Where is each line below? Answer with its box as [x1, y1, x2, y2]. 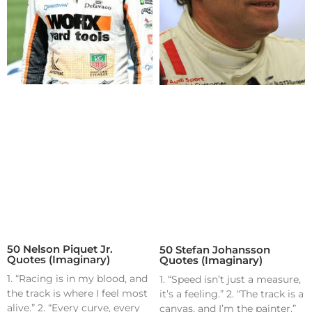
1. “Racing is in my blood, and [7, 272, 148, 286]
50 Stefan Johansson [159, 243, 270, 257]
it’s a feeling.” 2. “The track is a [159, 288, 304, 301]
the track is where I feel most [7, 287, 148, 300]
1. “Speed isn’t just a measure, [159, 273, 301, 286]
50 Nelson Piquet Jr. [7, 242, 113, 256]
